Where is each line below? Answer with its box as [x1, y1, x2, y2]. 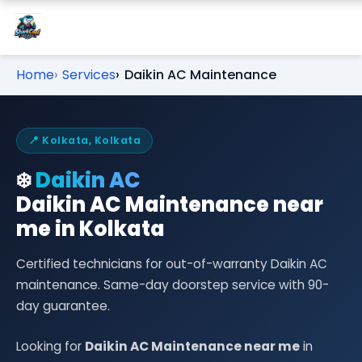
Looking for [16, 338, 85, 355]
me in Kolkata [16, 214, 165, 243]
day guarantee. [16, 297, 110, 314]
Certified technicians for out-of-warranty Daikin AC [16, 255, 327, 272]
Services [62, 65, 116, 84]
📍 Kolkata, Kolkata [28, 133, 141, 147]
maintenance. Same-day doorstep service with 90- [16, 276, 329, 293]
